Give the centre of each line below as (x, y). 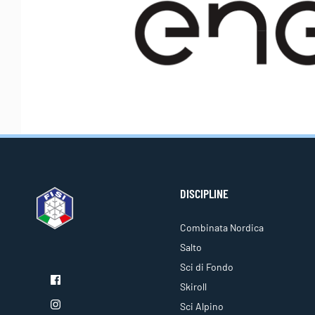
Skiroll (193, 287)
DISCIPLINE (204, 194)
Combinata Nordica (222, 228)
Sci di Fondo (207, 267)
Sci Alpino (202, 307)
